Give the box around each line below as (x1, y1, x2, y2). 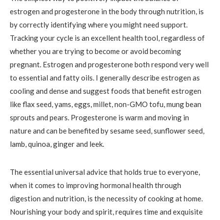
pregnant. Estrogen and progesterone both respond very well (10, 59, 209, 69)
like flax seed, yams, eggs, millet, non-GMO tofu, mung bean (10, 99, 201, 109)
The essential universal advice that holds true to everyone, (10, 167, 200, 176)
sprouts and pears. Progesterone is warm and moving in (10, 112, 189, 122)
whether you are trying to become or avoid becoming (10, 46, 181, 55)
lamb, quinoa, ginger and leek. (10, 139, 104, 148)
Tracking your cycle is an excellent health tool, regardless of (10, 33, 205, 42)
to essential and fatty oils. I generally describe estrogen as (10, 73, 200, 82)
